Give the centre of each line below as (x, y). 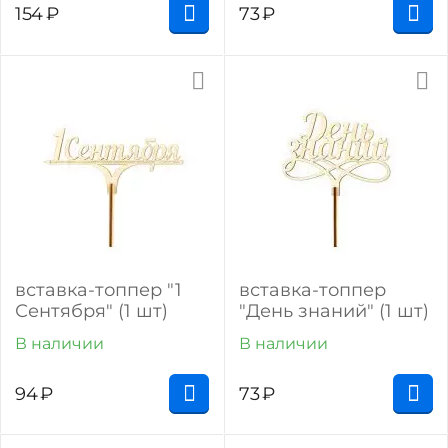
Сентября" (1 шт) (91, 310)
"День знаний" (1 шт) (334, 310)
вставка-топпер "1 (98, 289)
